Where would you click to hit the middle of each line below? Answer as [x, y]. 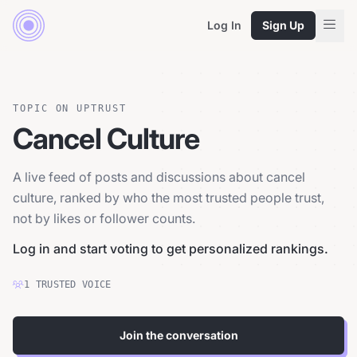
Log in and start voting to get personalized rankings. [171, 249]
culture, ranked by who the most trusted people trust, [169, 198]
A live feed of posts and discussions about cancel [159, 177]
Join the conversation [178, 335]
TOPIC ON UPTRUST [70, 108]
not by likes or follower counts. [104, 218]
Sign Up [283, 25]
